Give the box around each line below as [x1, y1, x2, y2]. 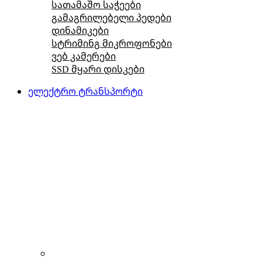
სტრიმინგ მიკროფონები [51, 36, 172, 50]
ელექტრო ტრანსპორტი [28, 84, 143, 98]
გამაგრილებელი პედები [51, 11, 171, 24]
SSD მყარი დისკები [51, 62, 144, 75]
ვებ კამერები [51, 49, 116, 63]
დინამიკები [51, 23, 109, 37]
